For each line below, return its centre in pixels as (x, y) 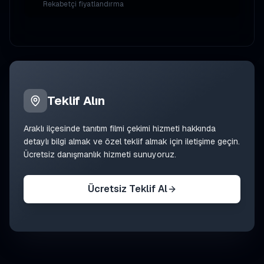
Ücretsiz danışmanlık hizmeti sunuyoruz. (100, 154)
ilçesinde (63, 128)
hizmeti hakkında (183, 128)
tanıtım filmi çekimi (116, 128)
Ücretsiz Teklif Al (127, 189)
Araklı (34, 128)
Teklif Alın (76, 101)
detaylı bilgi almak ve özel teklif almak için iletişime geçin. (132, 141)
